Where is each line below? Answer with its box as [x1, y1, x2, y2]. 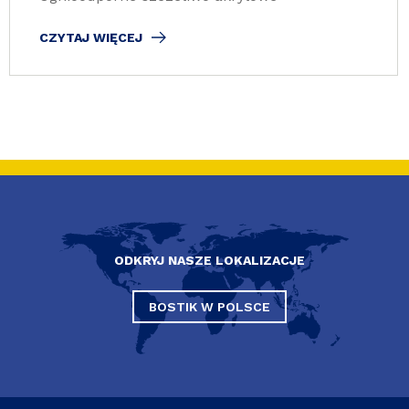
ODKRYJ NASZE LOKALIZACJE [113, 253, 305, 267]
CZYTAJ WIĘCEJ [39, 29, 142, 45]
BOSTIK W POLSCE [148, 299, 270, 314]
